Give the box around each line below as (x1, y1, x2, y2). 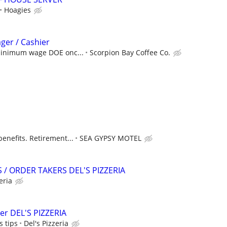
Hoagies (4, 5, 31, 15)
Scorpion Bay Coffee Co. (90, 48, 170, 58)
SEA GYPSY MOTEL (80, 133, 141, 143)
